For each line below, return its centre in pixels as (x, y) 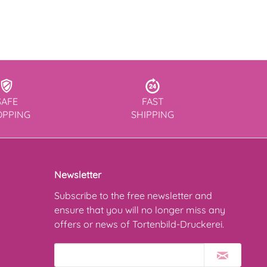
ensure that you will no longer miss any (140, 210)
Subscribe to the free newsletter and (133, 196)
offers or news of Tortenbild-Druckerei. (139, 224)
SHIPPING (153, 115)
